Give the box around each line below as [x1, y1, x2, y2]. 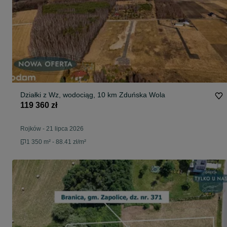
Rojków [20, 125, 41, 133]
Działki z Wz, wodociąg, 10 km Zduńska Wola [20, 91, 165, 99]
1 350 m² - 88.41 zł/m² [26, 138, 86, 146]
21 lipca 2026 [46, 125, 84, 133]
